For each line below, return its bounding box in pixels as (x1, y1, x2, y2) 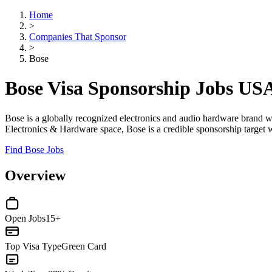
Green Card (61, 240, 106, 251)
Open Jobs (5, 212, 46, 223)
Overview (5, 167, 66, 183)
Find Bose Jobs (5, 144, 64, 155)
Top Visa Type (5, 240, 61, 251)
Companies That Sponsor (29, 32, 126, 42)
